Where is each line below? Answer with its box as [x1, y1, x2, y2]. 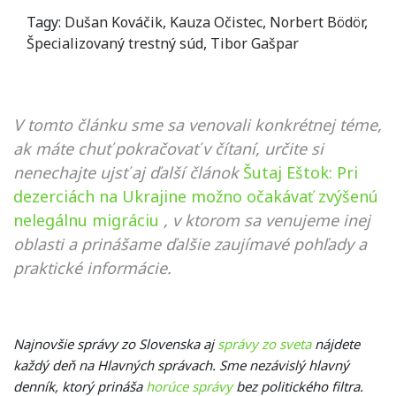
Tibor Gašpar [210, 34, 299, 53]
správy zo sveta [217, 335, 311, 353]
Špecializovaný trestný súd [27, 34, 203, 53]
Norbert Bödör [270, 12, 364, 32]
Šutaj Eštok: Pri [243, 162, 358, 183]
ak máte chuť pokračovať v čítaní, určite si [13, 138, 324, 159]
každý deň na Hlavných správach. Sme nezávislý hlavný [13, 356, 349, 374]
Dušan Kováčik [65, 12, 163, 32]
